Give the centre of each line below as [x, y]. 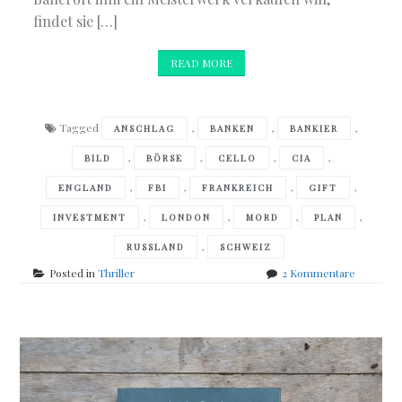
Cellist [370, 358]
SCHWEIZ [245, 247]
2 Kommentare [318, 273]
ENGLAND [85, 188]
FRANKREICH [237, 188]
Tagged [80, 128]
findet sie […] [76, 22]
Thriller [117, 273]
